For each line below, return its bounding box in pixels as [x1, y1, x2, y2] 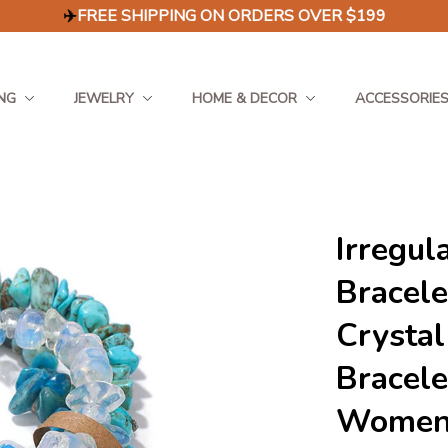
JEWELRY [73, 88, 134, 108]
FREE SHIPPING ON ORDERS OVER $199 [76, 5, 386, 27]
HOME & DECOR [191, 88, 297, 108]
